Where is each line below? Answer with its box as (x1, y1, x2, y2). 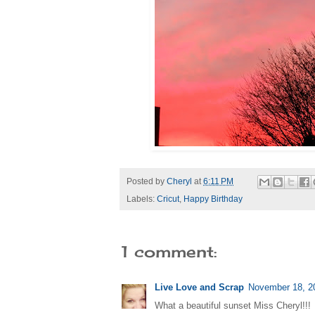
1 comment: (121, 242, 217, 262)
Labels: (127, 194, 157, 205)
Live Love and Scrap (155, 282, 244, 293)
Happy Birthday (184, 194, 243, 205)
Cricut (157, 194, 179, 205)
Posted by (127, 176, 167, 187)
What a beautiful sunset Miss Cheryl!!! (155, 300, 311, 311)
